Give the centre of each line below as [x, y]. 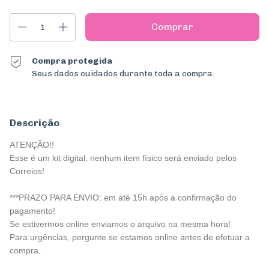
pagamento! [32, 211]
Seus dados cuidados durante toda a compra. [123, 74]
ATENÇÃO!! [32, 145]
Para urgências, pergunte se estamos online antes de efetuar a [130, 237]
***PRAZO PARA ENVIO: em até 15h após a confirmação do [123, 198]
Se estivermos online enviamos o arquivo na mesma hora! [120, 224]
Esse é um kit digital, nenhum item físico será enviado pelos [123, 158]
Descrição [35, 123]
